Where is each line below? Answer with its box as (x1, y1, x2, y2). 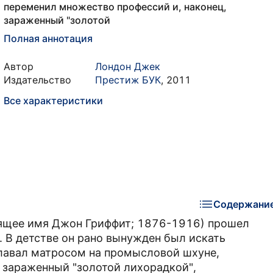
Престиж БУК (95, 74, 161, 86)
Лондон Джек (95, 60, 160, 73)
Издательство (4, 74, 71, 86)
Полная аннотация (4, 32, 93, 44)
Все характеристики (4, 94, 103, 107)
